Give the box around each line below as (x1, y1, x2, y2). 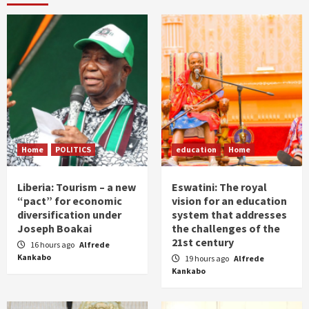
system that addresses (172, 208, 287, 221)
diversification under (17, 208, 121, 221)
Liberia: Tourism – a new (17, 180, 136, 194)
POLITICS (55, 144, 91, 154)
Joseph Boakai (17, 221, 92, 235)
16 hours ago (30, 239, 76, 250)
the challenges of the (172, 221, 280, 235)
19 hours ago (185, 253, 230, 263)
